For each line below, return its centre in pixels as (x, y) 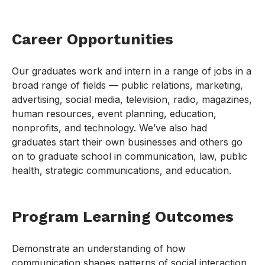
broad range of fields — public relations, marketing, (127, 85)
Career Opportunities (93, 39)
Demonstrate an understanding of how (99, 249)
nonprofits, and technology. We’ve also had (109, 128)
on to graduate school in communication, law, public (130, 156)
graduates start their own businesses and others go (127, 142)
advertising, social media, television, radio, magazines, (132, 100)
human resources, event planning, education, (114, 114)
